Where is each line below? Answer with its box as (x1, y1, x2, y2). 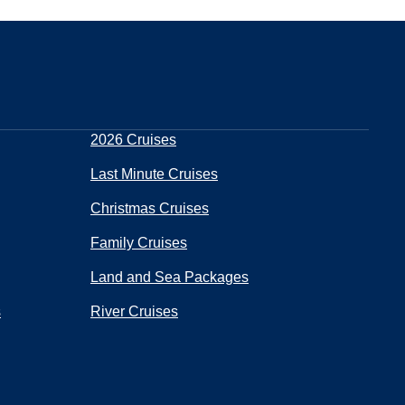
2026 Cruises (90, 132, 176, 147)
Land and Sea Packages (90, 269, 249, 285)
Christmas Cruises (90, 201, 209, 216)
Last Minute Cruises (90, 166, 218, 182)
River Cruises (90, 304, 178, 319)
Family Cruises (90, 235, 187, 250)
